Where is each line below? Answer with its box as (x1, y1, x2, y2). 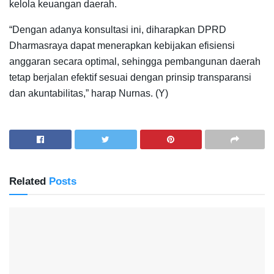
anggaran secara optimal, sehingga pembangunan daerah (9, 56, 261, 67)
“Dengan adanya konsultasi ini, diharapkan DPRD (9, 24, 226, 35)
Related (9, 175, 46, 187)
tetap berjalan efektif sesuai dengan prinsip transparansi (9, 72, 251, 83)
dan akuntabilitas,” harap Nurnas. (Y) (9, 87, 168, 98)
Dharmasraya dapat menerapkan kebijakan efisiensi (9, 40, 235, 51)
